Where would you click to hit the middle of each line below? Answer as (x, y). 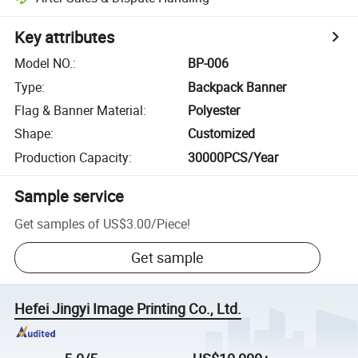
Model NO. (44, 64)
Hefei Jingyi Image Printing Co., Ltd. (128, 309)
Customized (222, 134)
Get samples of (58, 223)
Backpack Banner (237, 87)
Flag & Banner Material (79, 110)
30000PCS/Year (233, 157)
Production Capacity (72, 157)
